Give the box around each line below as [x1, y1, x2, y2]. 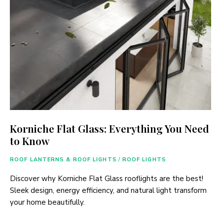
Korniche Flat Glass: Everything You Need [10, 121, 209, 135]
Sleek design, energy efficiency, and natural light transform [10, 185, 207, 195]
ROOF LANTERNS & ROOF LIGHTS [10, 155, 117, 163]
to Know [10, 133, 49, 147]
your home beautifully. [10, 197, 85, 207]
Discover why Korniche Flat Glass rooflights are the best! [10, 173, 203, 184]
